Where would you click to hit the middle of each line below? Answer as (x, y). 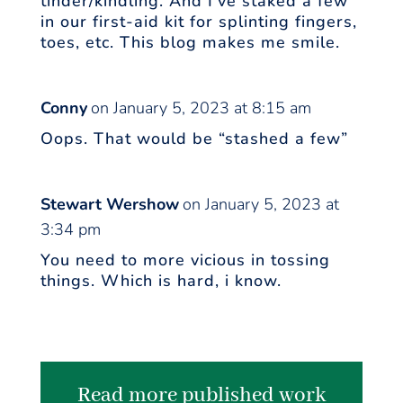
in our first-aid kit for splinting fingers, (198, 22)
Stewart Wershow (109, 205)
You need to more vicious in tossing (185, 260)
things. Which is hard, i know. (161, 281)
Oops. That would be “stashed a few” (194, 139)
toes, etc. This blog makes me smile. (190, 43)
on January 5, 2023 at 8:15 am (201, 108)
